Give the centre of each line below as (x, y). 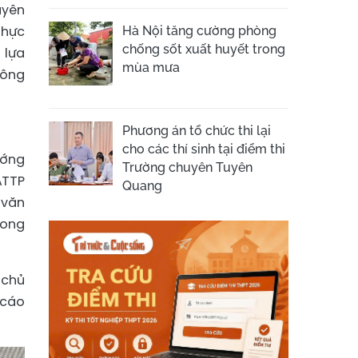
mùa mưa (151, 68)
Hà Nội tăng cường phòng (199, 31)
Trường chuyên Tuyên (187, 167)
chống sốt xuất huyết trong (204, 49)
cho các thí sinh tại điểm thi (204, 149)
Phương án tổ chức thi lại (197, 131)
